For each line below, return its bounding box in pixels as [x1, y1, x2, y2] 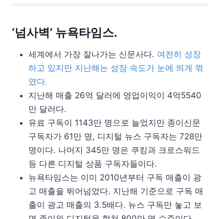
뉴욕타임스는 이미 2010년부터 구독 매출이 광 [28, 173, 201, 183]
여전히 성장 [157, 49, 201, 60]
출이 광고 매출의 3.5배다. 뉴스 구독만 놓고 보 [28, 200, 202, 210]
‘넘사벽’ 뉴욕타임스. [12, 25, 117, 40]
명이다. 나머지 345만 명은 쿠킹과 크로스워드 [28, 145, 200, 155]
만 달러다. [28, 104, 66, 114]
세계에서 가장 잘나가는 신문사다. [28, 49, 157, 60]
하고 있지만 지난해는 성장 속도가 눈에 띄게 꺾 [28, 63, 203, 73]
